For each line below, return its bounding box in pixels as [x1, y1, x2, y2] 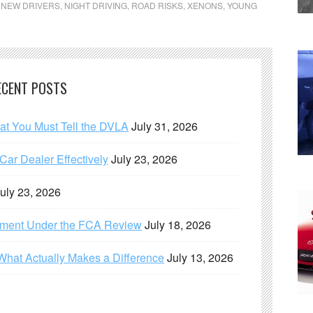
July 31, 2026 [131, 118, 198, 134]
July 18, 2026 [145, 217, 211, 233]
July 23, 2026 [111, 151, 177, 167]
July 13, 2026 [167, 249, 233, 265]
